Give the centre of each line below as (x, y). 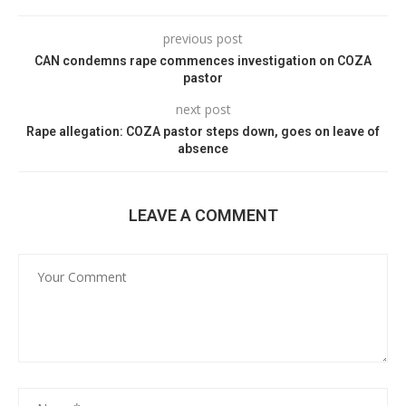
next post (203, 110)
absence (203, 149)
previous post (203, 39)
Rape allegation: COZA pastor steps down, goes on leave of (203, 132)
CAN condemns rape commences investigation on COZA (203, 61)
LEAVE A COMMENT (203, 216)
